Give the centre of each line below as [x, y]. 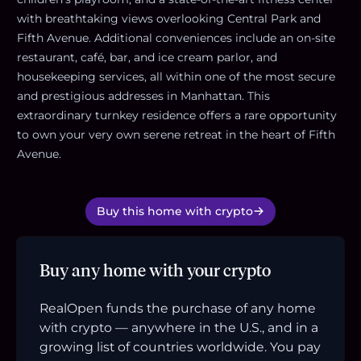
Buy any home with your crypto [155, 270]
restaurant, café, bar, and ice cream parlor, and [147, 57]
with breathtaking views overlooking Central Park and [169, 18]
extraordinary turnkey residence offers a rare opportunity [177, 115]
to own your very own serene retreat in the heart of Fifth [176, 134]
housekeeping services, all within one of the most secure [176, 76]
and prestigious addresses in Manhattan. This [143, 95]
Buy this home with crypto [175, 211]
